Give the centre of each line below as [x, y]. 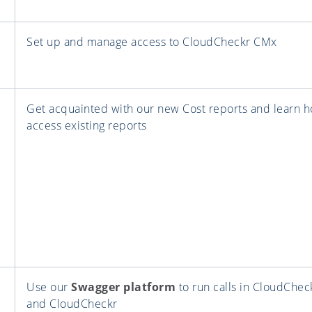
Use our [49, 287]
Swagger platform [123, 287]
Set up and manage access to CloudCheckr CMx [152, 42]
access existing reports [87, 126]
